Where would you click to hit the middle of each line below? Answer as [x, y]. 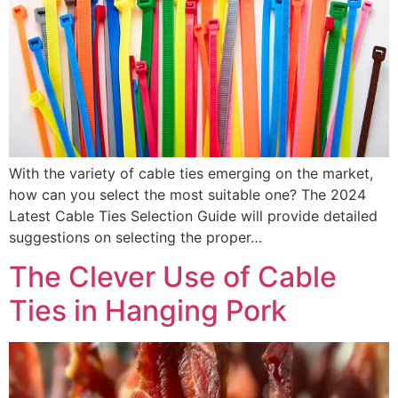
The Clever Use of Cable [173, 277]
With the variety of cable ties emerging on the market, [191, 173]
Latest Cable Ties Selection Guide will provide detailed [193, 215]
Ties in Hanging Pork [148, 311]
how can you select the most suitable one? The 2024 [187, 194]
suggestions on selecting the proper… [135, 237]
